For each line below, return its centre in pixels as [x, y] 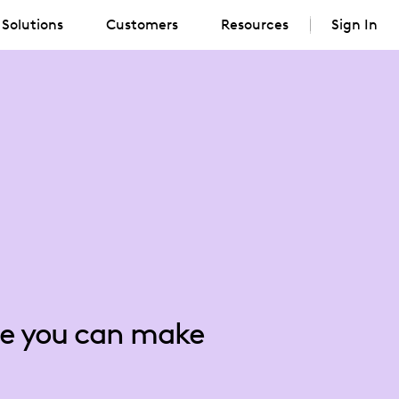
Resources [255, 24]
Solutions [33, 24]
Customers [142, 24]
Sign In [354, 24]
